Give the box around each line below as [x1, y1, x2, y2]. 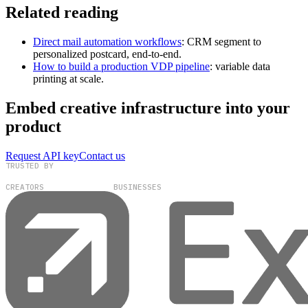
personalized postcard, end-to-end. [33, 47, 181, 60]
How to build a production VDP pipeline [33, 60, 210, 72]
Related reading [5, 3, 118, 21]
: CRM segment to [181, 35, 261, 47]
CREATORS [5, 181, 44, 192]
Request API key [5, 149, 79, 162]
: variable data [210, 60, 270, 72]
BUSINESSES [113, 181, 162, 192]
